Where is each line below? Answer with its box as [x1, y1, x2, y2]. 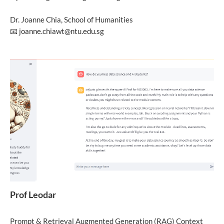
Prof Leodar [10, 189, 56, 200]
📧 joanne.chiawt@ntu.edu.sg [10, 26, 104, 36]
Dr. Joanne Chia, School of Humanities [10, 15, 133, 24]
